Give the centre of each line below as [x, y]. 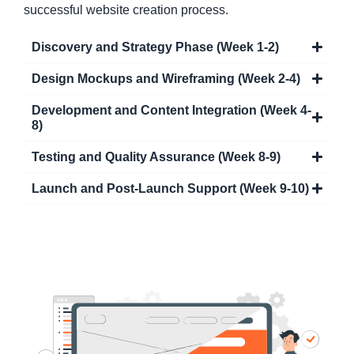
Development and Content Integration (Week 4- [171, 110]
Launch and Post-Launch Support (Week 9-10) [170, 188]
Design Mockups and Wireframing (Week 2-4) [166, 78]
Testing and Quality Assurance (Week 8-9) [156, 156]
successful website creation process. [126, 10]
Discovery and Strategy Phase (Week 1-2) [155, 47]
